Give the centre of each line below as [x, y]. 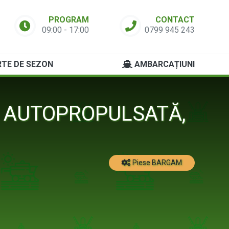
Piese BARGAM [156, 162]
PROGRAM [69, 20]
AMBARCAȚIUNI [164, 64]
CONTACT [175, 20]
